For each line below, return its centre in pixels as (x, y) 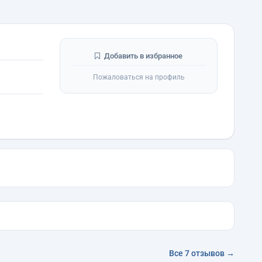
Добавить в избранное (142, 56)
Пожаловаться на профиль (139, 77)
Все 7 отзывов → (202, 253)
